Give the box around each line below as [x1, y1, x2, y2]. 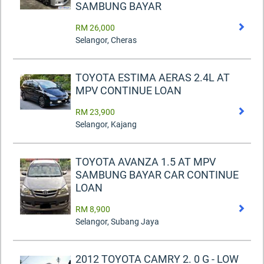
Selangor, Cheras [75, 35, 137, 45]
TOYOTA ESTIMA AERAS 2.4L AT [75, 71, 230, 84]
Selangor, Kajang [75, 120, 137, 130]
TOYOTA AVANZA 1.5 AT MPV [75, 156, 216, 169]
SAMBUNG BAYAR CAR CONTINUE [75, 169, 239, 181]
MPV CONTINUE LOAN [75, 84, 181, 97]
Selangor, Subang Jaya [75, 217, 159, 227]
